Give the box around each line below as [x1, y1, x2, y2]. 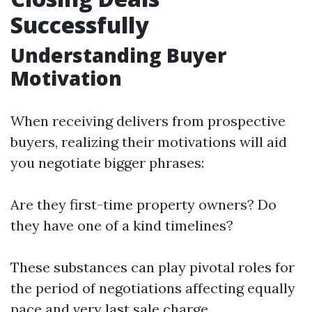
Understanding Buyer [10, 42, 226, 69]
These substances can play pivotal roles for [10, 258, 295, 276]
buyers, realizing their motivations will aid [10, 133, 287, 151]
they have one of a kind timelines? [10, 217, 233, 235]
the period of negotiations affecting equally [10, 279, 295, 297]
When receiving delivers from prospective [10, 112, 286, 130]
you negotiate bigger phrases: [10, 154, 204, 172]
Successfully [10, 10, 149, 40]
